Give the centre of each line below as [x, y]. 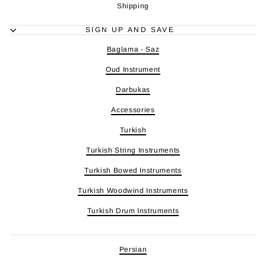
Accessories [133, 110]
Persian [133, 250]
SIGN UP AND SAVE [130, 30]
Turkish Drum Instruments [133, 211]
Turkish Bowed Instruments [133, 171]
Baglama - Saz [133, 50]
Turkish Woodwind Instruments [133, 191]
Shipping [133, 6]
